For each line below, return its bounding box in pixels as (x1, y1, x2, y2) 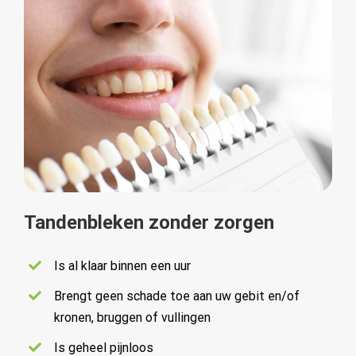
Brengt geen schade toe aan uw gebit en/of (54, 288, 300, 304)
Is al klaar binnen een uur (54, 257, 192, 273)
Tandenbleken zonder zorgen (24, 211, 274, 234)
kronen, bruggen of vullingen (54, 309, 211, 325)
